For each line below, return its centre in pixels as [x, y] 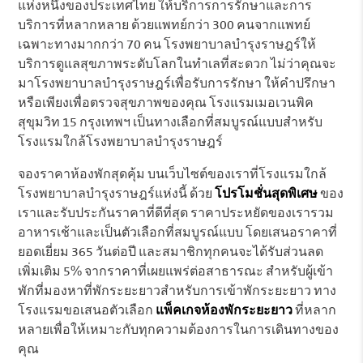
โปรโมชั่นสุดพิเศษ [267, 194]
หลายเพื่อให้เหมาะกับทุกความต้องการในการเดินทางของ [179, 330]
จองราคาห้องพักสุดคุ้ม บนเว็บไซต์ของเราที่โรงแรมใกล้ [173, 175]
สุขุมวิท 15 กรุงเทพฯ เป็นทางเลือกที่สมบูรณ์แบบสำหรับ [171, 123]
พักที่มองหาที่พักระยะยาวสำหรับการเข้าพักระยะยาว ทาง [177, 291]
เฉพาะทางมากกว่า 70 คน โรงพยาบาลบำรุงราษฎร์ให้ [167, 45]
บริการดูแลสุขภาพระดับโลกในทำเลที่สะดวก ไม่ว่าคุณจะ [177, 64]
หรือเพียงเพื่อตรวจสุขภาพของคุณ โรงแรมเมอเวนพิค [166, 103]
